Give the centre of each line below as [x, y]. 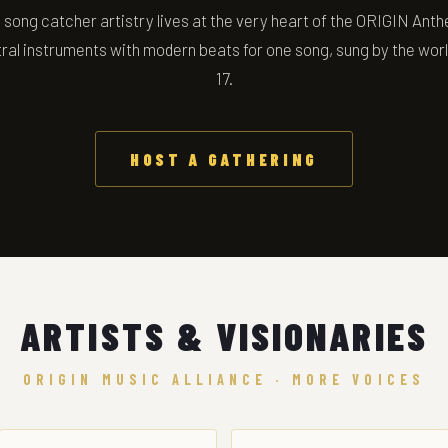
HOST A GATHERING [224, 159]
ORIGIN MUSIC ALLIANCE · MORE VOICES [224, 379]
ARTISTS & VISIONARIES [224, 336]
